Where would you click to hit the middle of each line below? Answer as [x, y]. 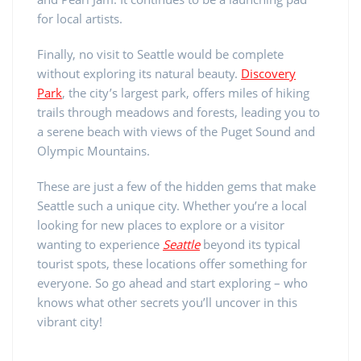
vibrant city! [70, 321]
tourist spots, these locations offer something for [172, 263]
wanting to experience [100, 244]
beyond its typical [250, 244]
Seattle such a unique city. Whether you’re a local [172, 205]
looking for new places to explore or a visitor [161, 224]
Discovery [268, 73]
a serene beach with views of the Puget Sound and [176, 131]
